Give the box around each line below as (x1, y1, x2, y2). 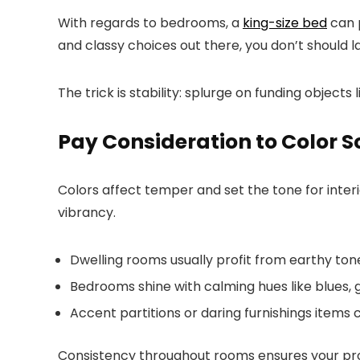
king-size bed (243, 13, 327, 32)
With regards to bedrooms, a (58, 13, 243, 32)
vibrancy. (58, 202, 116, 222)
